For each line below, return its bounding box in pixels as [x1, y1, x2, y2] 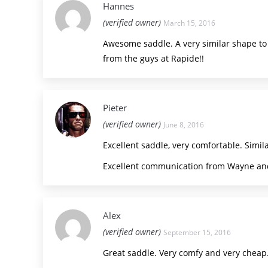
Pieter [103, 102, 127, 114]
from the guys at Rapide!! [103, 53, 204, 64]
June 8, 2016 [163, 120, 204, 130]
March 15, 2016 [163, 18, 215, 28]
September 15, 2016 [163, 227, 231, 237]
